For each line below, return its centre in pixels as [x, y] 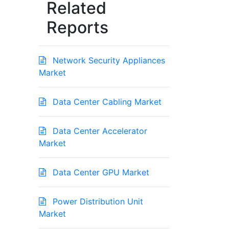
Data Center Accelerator [99, 131]
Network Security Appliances [108, 61]
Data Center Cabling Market [106, 102]
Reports [77, 28]
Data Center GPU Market [100, 173]
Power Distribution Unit [97, 202]
